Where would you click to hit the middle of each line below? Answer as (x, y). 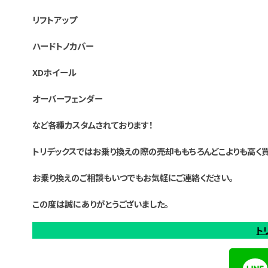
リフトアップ (54, 19)
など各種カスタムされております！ (92, 124)
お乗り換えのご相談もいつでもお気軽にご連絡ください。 (133, 177)
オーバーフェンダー (67, 98)
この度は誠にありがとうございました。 (100, 203)
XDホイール (54, 72)
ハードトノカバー (63, 45)
